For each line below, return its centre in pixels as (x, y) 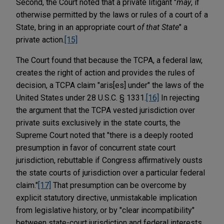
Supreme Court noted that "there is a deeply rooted (104, 135)
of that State (158, 27)
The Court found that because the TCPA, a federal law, (109, 60)
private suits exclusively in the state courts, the (98, 122)
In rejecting (179, 97)
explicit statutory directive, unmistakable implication (106, 197)
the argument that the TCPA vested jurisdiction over (105, 110)
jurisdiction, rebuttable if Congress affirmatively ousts (109, 160)
